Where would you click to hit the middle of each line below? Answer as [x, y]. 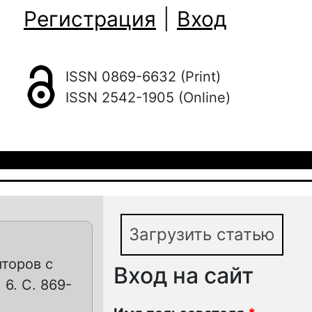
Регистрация [90, 19]
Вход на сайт [184, 275]
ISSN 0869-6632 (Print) [143, 76]
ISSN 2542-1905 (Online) [148, 97]
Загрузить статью [202, 234]
